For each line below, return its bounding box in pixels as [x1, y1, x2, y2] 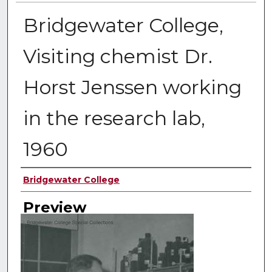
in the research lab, [22, 106, 205, 131]
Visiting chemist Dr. [22, 44, 212, 69]
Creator [20, 171, 74, 189]
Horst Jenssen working [22, 75, 242, 100]
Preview [22, 198, 86, 216]
